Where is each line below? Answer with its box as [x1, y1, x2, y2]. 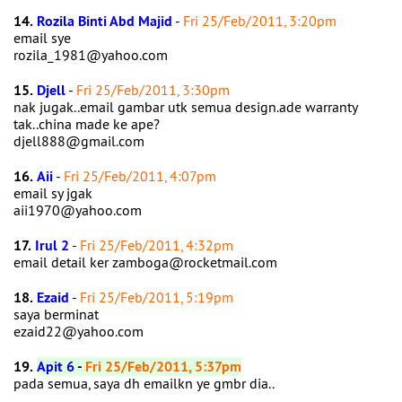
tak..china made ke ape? [13, 115, 160, 133]
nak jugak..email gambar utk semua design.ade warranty [13, 98, 357, 116]
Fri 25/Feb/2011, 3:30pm [76, 81, 230, 99]
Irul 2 [35, 236, 69, 255]
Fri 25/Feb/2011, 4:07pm [64, 167, 216, 185]
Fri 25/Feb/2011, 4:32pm [80, 236, 233, 254]
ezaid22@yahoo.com [13, 322, 147, 340]
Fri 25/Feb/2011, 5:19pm [80, 288, 233, 306]
